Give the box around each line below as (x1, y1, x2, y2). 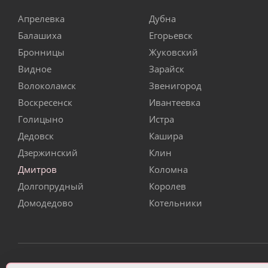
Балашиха (18, 29, 62, 42)
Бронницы (18, 46, 65, 59)
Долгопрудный (18, 180, 84, 193)
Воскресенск (18, 96, 72, 109)
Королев (149, 180, 186, 193)
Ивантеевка (149, 96, 200, 109)
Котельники (149, 197, 202, 209)
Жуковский (149, 46, 198, 59)
